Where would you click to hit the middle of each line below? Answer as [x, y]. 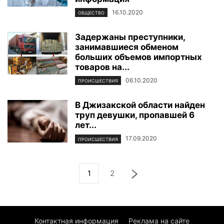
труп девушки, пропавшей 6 [135, 115]
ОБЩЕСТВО [91, 13]
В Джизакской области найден [140, 105]
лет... [86, 125]
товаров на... [102, 67]
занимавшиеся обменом [127, 47]
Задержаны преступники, [130, 37]
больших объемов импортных [138, 57]
